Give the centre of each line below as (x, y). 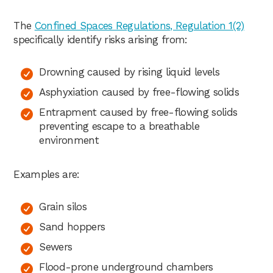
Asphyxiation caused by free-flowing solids (139, 92)
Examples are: (47, 174)
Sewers (56, 246)
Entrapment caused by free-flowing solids (138, 112)
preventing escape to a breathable (119, 126)
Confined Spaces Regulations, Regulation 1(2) (139, 25)
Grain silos (63, 206)
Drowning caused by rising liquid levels (129, 72)
